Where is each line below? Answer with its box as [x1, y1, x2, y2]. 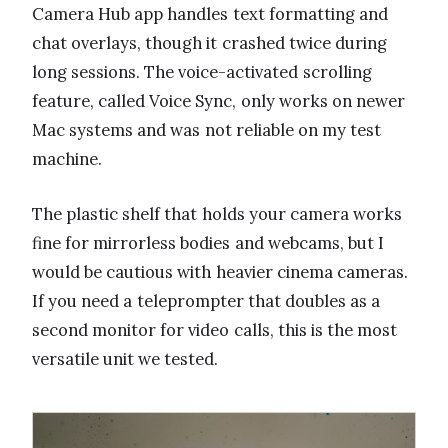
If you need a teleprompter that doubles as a [32, 290, 381, 313]
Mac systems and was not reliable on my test [32, 119, 382, 142]
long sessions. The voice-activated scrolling [32, 61, 372, 84]
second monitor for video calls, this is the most [32, 319, 398, 342]
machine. [32, 148, 102, 171]
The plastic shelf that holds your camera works [32, 203, 403, 226]
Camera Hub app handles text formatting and [32, 3, 388, 26]
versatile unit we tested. [32, 348, 219, 371]
